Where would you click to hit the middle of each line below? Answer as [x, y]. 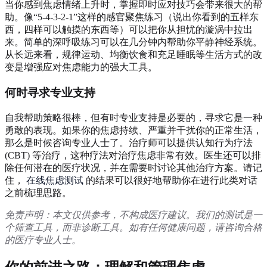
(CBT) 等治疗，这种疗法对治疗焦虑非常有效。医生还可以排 [133, 155]
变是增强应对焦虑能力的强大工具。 [81, 67]
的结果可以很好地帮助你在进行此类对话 [170, 180]
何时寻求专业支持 [50, 92]
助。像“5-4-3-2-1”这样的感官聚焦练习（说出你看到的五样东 [132, 17]
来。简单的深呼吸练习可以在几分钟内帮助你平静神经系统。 [133, 42]
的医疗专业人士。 [43, 240]
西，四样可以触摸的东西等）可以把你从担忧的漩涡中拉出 [129, 30]
